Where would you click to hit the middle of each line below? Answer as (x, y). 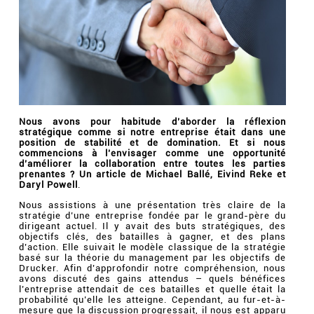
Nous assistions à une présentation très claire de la (152, 205)
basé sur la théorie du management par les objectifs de (152, 257)
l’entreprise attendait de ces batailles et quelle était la (152, 289)
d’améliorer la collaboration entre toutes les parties (152, 164)
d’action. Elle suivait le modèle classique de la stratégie (152, 247)
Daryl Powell (48, 185)
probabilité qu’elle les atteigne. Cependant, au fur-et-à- (152, 299)
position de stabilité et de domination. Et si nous (152, 143)
